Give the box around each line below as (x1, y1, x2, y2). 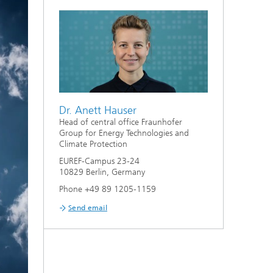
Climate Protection (59, 139, 127, 150)
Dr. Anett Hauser (59, 104, 136, 118)
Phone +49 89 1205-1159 (59, 184, 156, 195)
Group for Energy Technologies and (59, 128, 189, 139)
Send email (68, 204, 107, 213)
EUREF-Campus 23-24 (59, 156, 140, 167)
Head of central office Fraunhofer (59, 117, 182, 128)
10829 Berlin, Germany (59, 167, 145, 178)
